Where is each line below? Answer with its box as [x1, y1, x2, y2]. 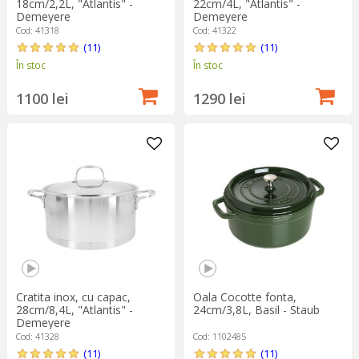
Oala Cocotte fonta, [192, 289, 296, 305]
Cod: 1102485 [192, 330, 246, 343]
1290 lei [192, 88, 246, 108]
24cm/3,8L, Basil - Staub [192, 302, 320, 318]
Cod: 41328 [15, 330, 59, 343]
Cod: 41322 [192, 23, 236, 36]
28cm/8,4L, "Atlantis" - [15, 302, 133, 318]
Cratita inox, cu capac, [15, 289, 131, 305]
